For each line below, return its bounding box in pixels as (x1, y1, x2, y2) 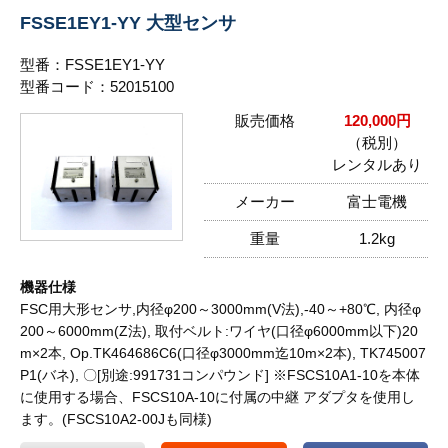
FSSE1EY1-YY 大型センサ (20, 11, 236, 33)
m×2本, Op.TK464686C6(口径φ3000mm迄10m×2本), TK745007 (20, 344, 426, 361)
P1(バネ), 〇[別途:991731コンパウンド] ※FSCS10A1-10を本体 (20, 366, 420, 383)
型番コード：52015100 (20, 77, 174, 95)
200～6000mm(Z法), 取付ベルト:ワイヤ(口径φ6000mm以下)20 (20, 322, 418, 339)
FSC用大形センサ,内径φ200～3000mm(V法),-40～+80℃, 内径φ (20, 300, 421, 317)
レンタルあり (332, 155, 422, 173)
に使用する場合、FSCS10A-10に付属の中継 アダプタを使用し (20, 388, 415, 405)
